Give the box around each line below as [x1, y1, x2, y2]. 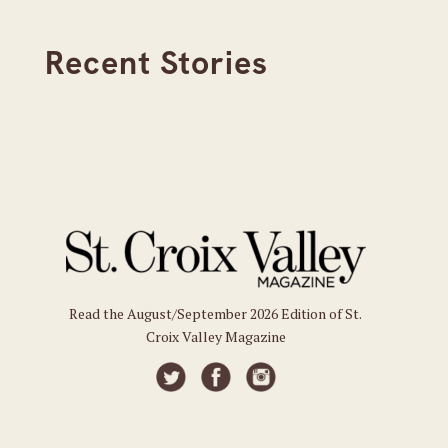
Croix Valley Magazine [145, 327, 286, 346]
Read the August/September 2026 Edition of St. [69, 304, 363, 323]
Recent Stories [44, 42, 268, 84]
